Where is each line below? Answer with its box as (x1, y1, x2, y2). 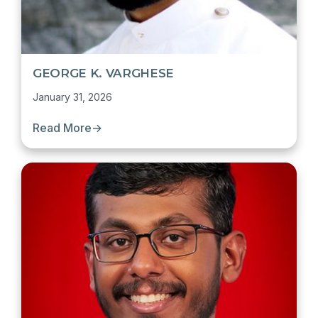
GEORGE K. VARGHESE (33, 66, 174, 80)
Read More (33, 121, 92, 135)
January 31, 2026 (33, 91, 112, 103)
